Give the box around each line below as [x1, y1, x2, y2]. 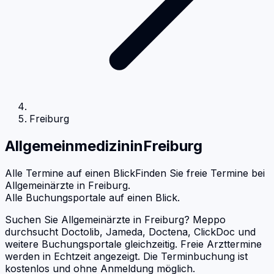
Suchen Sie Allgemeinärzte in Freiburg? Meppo [5, 213, 226, 226]
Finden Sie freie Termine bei [135, 166, 265, 179]
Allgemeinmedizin [5, 136, 130, 155]
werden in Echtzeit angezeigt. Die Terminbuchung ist [5, 250, 248, 262]
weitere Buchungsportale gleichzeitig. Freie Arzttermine [5, 237, 262, 250]
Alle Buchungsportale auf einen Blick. [5, 191, 180, 204]
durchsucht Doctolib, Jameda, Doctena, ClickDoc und [5, 225, 256, 238]
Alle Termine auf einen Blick [5, 166, 135, 179]
